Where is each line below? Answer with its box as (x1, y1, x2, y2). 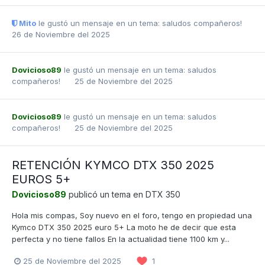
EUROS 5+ (12, 172, 70, 187)
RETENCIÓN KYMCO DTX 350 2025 (12, 158, 214, 173)
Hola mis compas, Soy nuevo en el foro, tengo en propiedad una (12, 211, 252, 221)
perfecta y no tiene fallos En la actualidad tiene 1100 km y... (12, 234, 230, 244)
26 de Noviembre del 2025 (12, 30, 110, 40)
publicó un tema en (66, 189, 146, 200)
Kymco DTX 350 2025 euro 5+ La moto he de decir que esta (12, 222, 236, 232)
